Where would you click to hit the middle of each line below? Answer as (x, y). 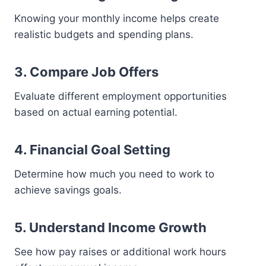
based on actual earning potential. (96, 112)
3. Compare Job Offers (86, 72)
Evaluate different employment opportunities (121, 96)
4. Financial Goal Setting (92, 150)
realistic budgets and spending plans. (104, 34)
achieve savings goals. (68, 190)
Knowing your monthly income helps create (117, 18)
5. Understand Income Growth (110, 227)
